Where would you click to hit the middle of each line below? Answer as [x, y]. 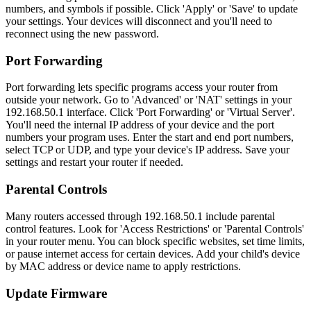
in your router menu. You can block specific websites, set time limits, [155, 241]
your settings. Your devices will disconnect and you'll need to [139, 21]
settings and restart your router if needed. [94, 162]
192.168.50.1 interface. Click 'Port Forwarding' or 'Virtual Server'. [150, 112]
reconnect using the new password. [82, 33]
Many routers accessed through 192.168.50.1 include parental [140, 216]
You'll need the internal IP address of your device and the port [140, 125]
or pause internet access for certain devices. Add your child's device [153, 253]
